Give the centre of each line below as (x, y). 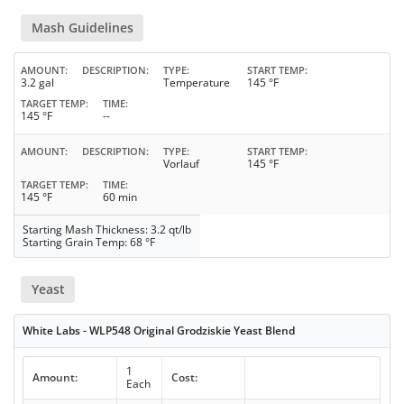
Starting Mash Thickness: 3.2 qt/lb (107, 230)
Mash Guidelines (82, 27)
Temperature (197, 83)
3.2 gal (37, 83)
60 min (120, 197)
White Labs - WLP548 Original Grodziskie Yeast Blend (159, 331)
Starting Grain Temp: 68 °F (89, 242)
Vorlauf (181, 164)
